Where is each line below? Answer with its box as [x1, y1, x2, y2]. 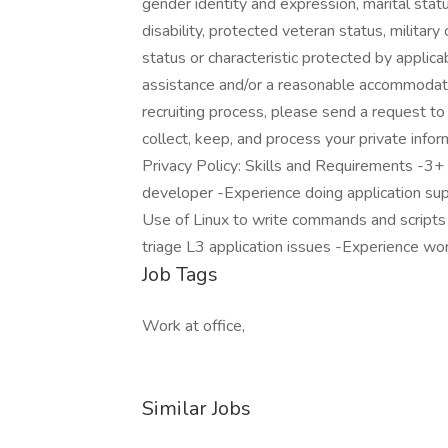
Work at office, [142, 315, 245, 337]
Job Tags [142, 261, 218, 288]
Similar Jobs [142, 395, 251, 422]
